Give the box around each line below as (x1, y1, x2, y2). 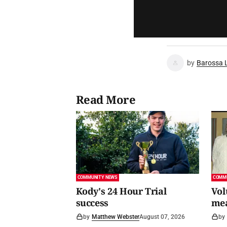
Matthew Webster (91, 213, 139, 221)
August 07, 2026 (139, 213, 185, 221)
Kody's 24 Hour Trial (75, 185, 167, 198)
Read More (75, 92, 136, 107)
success (75, 197, 108, 209)
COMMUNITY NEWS (77, 175, 118, 180)
